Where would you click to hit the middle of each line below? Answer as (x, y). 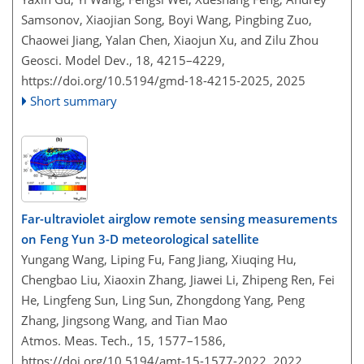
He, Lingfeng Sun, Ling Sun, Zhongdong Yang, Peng (163, 299)
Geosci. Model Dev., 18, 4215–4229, (123, 60)
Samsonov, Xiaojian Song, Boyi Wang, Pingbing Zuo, (167, 19)
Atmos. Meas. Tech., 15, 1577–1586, (123, 340)
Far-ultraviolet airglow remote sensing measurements (179, 218)
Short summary (74, 101)
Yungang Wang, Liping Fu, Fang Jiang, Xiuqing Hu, (159, 259)
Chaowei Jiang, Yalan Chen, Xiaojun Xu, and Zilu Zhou (170, 40)
